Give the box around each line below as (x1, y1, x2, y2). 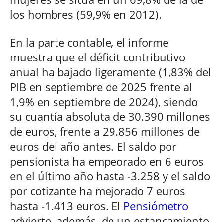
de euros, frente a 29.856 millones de (10, 123, 200, 139)
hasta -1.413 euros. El (10, 198, 123, 213)
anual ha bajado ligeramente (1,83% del (10, 64, 211, 79)
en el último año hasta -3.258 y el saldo (10, 168, 210, 183)
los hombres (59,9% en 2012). (10, 6, 162, 22)
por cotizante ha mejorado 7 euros (10, 183, 185, 198)
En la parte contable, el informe (10, 34, 168, 50)
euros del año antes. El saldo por (10, 138, 176, 154)
